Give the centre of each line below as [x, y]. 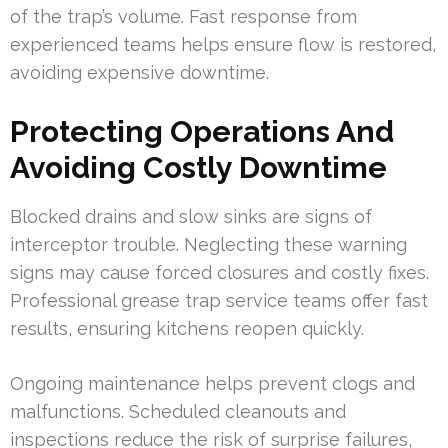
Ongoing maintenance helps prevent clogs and [212, 384]
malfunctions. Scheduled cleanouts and [178, 412]
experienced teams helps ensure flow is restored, [223, 45]
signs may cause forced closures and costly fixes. [219, 273]
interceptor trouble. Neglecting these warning [208, 245]
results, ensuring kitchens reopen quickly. [187, 329]
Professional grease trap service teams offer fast [219, 301]
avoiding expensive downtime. [139, 73]
